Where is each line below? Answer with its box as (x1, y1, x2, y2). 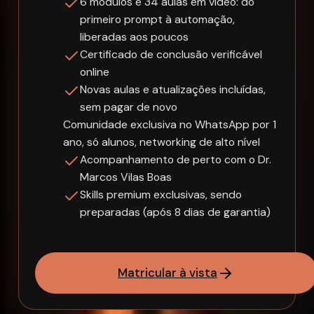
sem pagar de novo (79, 100, 177, 115)
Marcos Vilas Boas (79, 170, 172, 185)
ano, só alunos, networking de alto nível (62, 135, 260, 150)
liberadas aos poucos (79, 29, 189, 45)
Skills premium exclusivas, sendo (79, 187, 242, 203)
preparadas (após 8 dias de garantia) (79, 205, 271, 220)
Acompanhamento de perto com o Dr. (79, 152, 271, 168)
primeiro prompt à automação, (79, 12, 235, 27)
